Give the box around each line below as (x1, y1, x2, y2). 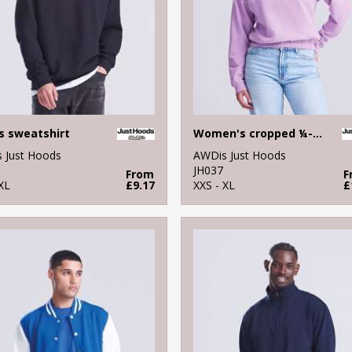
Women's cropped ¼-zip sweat (312, 125, 322, 141)
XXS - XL (192, 177, 235, 192)
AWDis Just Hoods (192, 147, 286, 163)
